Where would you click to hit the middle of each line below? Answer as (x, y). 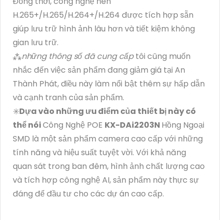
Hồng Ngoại (183, 125)
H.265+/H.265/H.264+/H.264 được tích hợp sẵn (103, 15)
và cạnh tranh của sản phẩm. (69, 98)
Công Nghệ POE (74, 125)
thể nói (28, 125)
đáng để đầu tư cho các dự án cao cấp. (88, 194)
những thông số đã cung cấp (78, 56)
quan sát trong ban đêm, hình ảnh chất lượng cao (109, 166)
